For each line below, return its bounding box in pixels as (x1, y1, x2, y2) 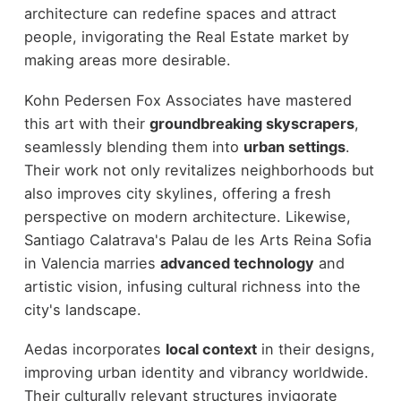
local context (165, 340, 257, 359)
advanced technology (159, 253, 314, 272)
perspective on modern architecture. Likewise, (23, 207, 351, 226)
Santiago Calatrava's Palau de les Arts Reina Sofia (23, 230, 371, 249)
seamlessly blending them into (23, 137, 243, 156)
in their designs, (256, 340, 375, 359)
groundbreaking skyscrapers (149, 114, 354, 132)
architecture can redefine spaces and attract (23, 4, 337, 23)
